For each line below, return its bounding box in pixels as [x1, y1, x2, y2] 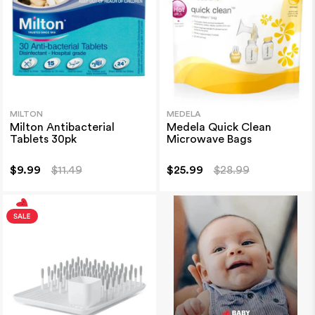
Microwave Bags [166, 133, 252, 145]
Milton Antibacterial [9, 121, 115, 133]
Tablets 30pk [9, 133, 77, 145]
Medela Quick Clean [166, 121, 271, 133]
